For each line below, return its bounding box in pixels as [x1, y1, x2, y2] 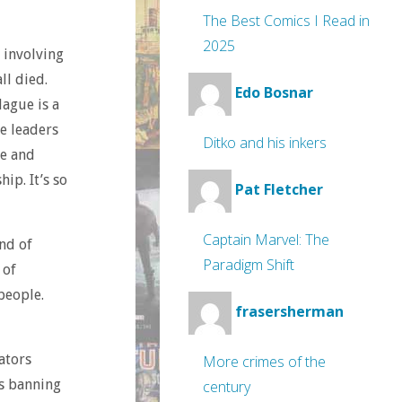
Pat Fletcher [235, 179, 323, 200]
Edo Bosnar [235, 83, 313, 103]
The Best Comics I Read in [203, 11, 370, 31]
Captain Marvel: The [203, 230, 329, 249]
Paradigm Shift [203, 255, 294, 275]
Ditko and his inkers [203, 133, 327, 153]
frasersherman [235, 301, 344, 322]
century [203, 377, 250, 397]
